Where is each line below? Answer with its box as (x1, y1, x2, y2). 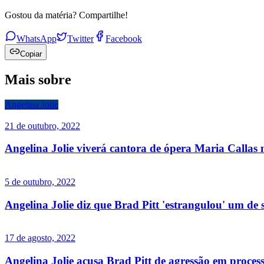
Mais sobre (5, 71, 71, 87)
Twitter (67, 33, 94, 44)
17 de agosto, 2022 (5, 233, 75, 243)
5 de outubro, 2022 (5, 177, 75, 187)
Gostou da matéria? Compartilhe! (5, 9, 128, 20)
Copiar (20, 49, 42, 58)
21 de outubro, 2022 (5, 120, 80, 131)
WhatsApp (16, 33, 57, 44)
